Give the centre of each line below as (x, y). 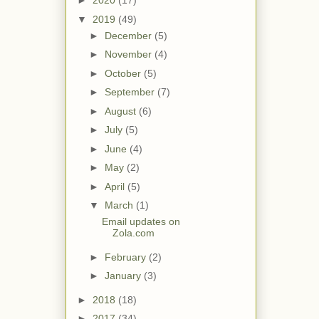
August (121, 111)
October (124, 73)
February (126, 257)
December (129, 35)
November (129, 54)
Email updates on (141, 222)
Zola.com (133, 233)
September (131, 92)
